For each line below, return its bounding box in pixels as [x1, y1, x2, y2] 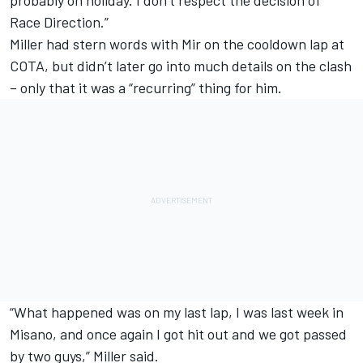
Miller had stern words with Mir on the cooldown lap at [10, 34, 344, 53]
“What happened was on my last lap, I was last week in [10, 302, 344, 321]
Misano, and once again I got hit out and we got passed [10, 324, 347, 343]
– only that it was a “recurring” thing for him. [10, 78, 282, 96]
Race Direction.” [10, 12, 109, 31]
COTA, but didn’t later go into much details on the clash [10, 56, 352, 75]
